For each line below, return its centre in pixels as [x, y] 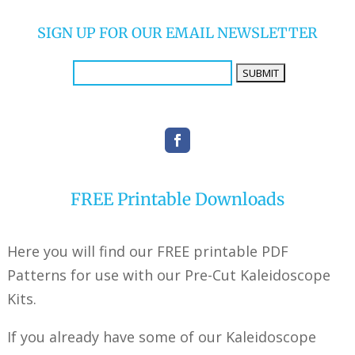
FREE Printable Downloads [177, 199]
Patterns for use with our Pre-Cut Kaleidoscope [168, 275]
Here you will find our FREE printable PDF [147, 251]
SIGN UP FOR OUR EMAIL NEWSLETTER [177, 32]
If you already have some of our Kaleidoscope [161, 336]
